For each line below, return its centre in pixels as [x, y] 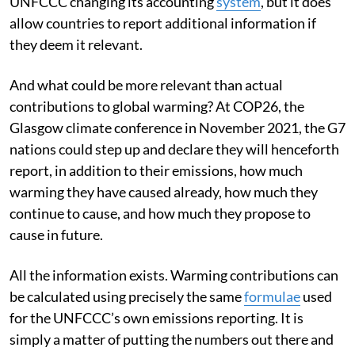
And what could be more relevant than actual [146, 116]
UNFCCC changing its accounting [113, 33]
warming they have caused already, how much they [164, 223]
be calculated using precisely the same [127, 328]
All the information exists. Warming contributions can [174, 306]
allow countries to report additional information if [163, 54]
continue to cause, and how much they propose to [160, 244]
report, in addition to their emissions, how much [156, 202]
